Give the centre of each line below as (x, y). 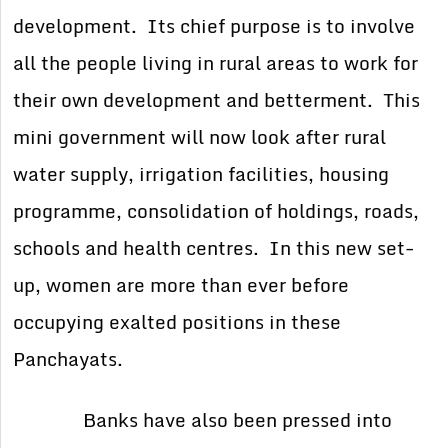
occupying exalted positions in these (177, 322)
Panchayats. (68, 359)
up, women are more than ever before (181, 285)
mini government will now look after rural (200, 137)
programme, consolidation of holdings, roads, (216, 211)
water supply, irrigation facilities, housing (201, 174)
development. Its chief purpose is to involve (214, 26)
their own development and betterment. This (217, 100)
